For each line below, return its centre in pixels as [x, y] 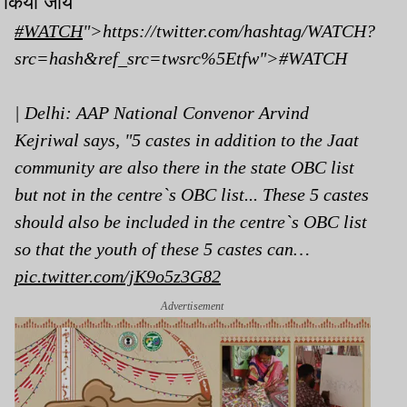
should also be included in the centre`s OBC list [191, 221]
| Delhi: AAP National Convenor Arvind [162, 112]
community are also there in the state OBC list [184, 167]
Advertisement [193, 306]
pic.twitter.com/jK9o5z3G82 [118, 276]
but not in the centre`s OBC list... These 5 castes [192, 194]
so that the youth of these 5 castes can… [162, 248]
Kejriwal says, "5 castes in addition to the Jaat [187, 139]
